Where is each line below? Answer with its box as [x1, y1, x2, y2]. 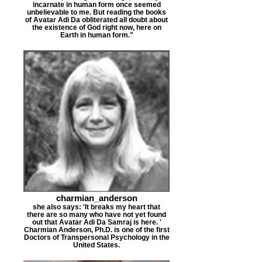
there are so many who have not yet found [27, 211, 166, 218]
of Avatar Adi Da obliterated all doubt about [25, 16, 168, 23]
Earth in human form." [60, 31, 133, 39]
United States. [73, 241, 120, 249]
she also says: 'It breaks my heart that [33, 203, 160, 211]
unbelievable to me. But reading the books [27, 8, 166, 16]
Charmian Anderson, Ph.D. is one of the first [23, 226, 170, 233]
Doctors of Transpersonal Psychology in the [23, 233, 170, 241]
